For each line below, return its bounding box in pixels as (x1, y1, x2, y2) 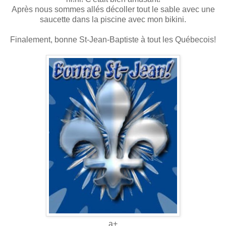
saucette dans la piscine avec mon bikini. (40, 15, 186, 24)
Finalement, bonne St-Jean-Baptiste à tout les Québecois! (10, 35, 216, 44)
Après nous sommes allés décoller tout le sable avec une (11, 5, 215, 14)
